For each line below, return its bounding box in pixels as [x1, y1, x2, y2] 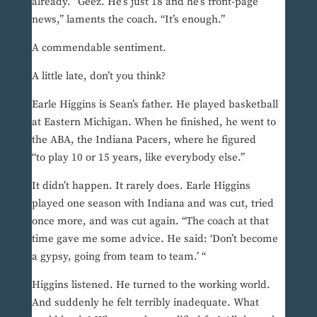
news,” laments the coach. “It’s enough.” [31, 13, 225, 27]
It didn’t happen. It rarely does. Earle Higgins [31, 179, 250, 193]
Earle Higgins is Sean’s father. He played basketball [31, 98, 278, 112]
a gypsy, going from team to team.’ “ [31, 250, 206, 264]
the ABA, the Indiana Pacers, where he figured [31, 133, 256, 147]
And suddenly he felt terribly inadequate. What [31, 296, 259, 310]
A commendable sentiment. [31, 41, 166, 55]
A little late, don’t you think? [31, 69, 166, 83]
